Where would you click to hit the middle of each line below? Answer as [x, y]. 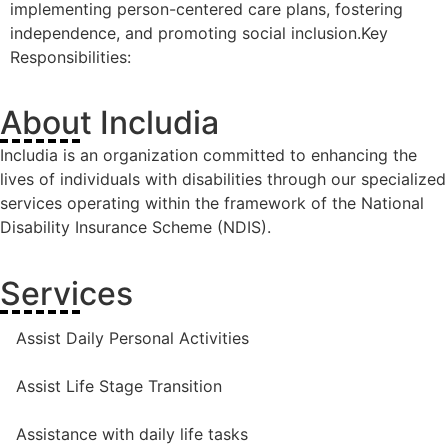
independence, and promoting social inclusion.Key [199, 33]
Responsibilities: [70, 57]
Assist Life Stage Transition [119, 385]
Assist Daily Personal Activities [132, 337]
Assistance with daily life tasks [132, 433]
